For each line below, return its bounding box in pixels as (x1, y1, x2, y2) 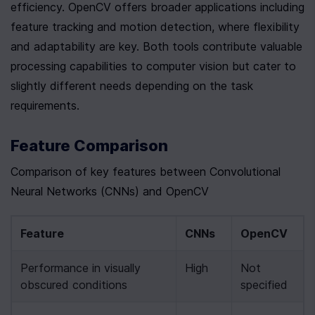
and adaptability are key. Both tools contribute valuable (11, 39, 302, 53)
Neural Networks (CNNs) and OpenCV (11, 184, 209, 198)
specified (240, 278, 288, 292)
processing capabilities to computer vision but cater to (11, 59, 296, 73)
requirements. (11, 98, 79, 112)
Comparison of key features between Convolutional (11, 165, 281, 179)
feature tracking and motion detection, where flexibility (11, 20, 300, 34)
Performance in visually (20, 261, 141, 275)
